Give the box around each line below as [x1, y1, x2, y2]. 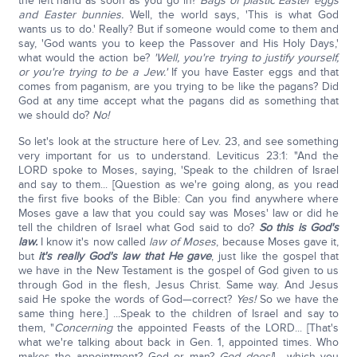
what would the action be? [18, 51, 154, 65]
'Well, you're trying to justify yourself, [154, 51, 339, 65]
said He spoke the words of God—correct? [18, 292, 237, 306]
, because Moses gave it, [216, 235, 339, 249]
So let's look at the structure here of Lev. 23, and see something [18, 135, 339, 148]
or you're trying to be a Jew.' [18, 65, 167, 79]
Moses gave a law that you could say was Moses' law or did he [18, 206, 339, 220]
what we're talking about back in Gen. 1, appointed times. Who [18, 335, 339, 349]
